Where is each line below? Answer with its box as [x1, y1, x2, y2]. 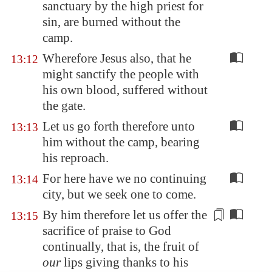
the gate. [42, 98, 86, 113]
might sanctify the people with [42, 67, 199, 81]
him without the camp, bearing [42, 135, 200, 149]
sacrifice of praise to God [42, 223, 171, 238]
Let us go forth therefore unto [42, 119, 195, 134]
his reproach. [42, 151, 109, 165]
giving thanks [86, 255, 157, 270]
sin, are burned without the [42, 15, 180, 29]
